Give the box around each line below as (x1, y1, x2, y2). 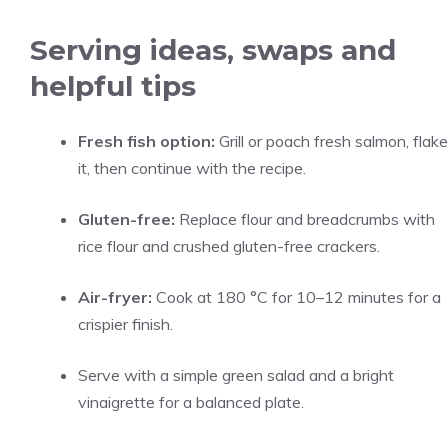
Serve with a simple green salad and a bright (78, 365, 394, 385)
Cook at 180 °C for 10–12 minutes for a (152, 287, 441, 307)
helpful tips (30, 69, 196, 103)
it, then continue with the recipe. (78, 158, 306, 178)
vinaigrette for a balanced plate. (78, 392, 304, 412)
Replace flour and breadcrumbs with (175, 209, 435, 229)
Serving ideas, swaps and (30, 33, 396, 67)
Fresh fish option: (78, 131, 215, 151)
